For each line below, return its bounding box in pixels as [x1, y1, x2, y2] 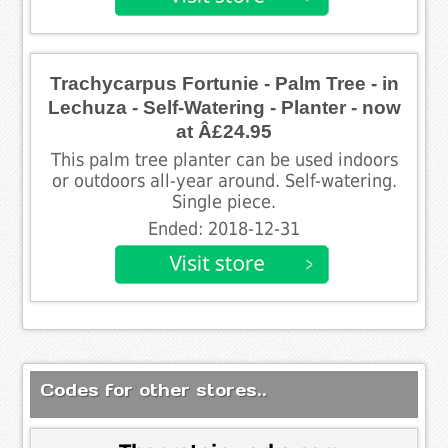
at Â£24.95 [176, 120, 272, 142]
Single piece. [172, 191, 276, 212]
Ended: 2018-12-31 [148, 218, 300, 239]
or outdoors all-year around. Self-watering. [51, 170, 397, 191]
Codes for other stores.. [40, 378, 268, 401]
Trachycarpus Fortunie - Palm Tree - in [49, 72, 399, 94]
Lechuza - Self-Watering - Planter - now [47, 96, 401, 118]
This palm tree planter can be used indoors [50, 149, 398, 170]
